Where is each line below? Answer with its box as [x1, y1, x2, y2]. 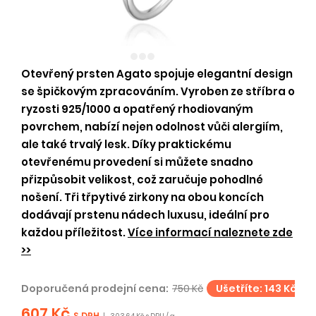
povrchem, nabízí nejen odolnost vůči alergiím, [21, 119, 283, 134]
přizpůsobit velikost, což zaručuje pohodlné [21, 172, 263, 187]
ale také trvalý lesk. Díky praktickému [21, 137, 231, 152]
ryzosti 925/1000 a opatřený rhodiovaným [21, 102, 253, 116]
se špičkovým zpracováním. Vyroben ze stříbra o [21, 84, 295, 99]
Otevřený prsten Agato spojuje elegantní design [21, 66, 293, 81]
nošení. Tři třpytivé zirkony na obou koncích [21, 190, 264, 205]
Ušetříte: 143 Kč [216, 281, 296, 296]
